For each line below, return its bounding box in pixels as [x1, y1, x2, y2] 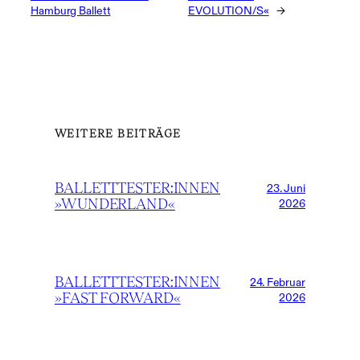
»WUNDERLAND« [55, 194, 175, 212]
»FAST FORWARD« [55, 288, 181, 306]
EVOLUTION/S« [187, 3, 269, 18]
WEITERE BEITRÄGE [55, 126, 182, 140]
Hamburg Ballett [31, 3, 111, 18]
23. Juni [266, 180, 305, 195]
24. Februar [250, 274, 305, 289]
